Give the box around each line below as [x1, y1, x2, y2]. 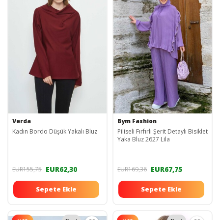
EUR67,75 [151, 164, 182, 174]
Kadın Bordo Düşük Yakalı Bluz [12, 127, 97, 136]
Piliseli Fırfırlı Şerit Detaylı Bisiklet [117, 127, 208, 136]
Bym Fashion [117, 117, 157, 126]
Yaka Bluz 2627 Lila [117, 135, 170, 144]
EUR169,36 [117, 165, 147, 173]
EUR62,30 [46, 164, 77, 174]
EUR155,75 [12, 165, 42, 173]
